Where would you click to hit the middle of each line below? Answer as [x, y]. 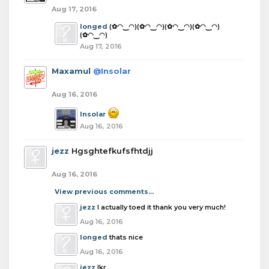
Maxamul [71, 71]
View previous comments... [104, 192]
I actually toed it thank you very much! [162, 207]
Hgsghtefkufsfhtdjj [112, 151]
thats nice [126, 237]
